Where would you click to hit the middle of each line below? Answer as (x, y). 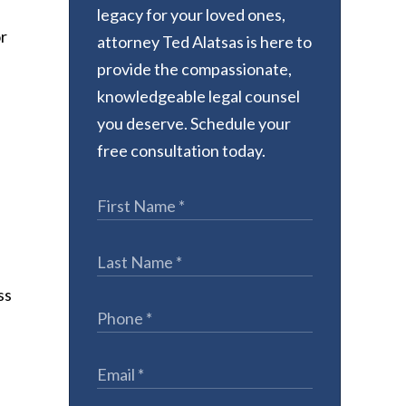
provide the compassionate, (194, 69)
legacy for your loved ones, (191, 14)
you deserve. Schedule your (194, 123)
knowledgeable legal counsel (198, 96)
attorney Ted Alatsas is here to (204, 42)
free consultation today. (181, 150)
